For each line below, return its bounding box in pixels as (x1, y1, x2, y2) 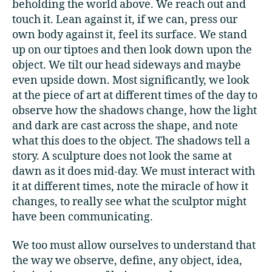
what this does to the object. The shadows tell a (12, 134, 250, 149)
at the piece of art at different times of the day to (12, 89, 257, 103)
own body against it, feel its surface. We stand (12, 28, 247, 42)
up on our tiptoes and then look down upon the (12, 43, 252, 58)
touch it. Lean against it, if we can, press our (12, 13, 237, 27)
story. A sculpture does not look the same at (12, 149, 232, 164)
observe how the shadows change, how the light (12, 104, 257, 118)
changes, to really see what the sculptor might (12, 195, 246, 209)
